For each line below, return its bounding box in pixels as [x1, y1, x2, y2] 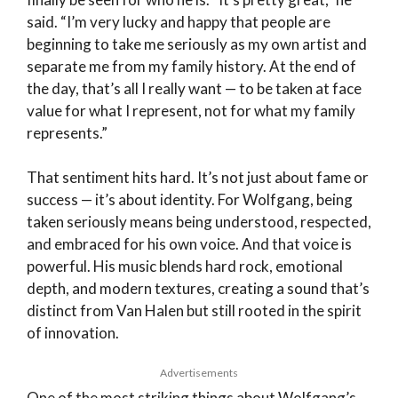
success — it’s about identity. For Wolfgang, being [27, 190, 353, 210]
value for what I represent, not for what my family [27, 100, 355, 120]
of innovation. [27, 323, 119, 343]
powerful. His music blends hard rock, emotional [27, 257, 343, 276]
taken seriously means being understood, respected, [27, 212, 371, 232]
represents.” [27, 123, 107, 142]
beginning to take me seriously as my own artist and [27, 34, 367, 53]
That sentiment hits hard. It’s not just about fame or [27, 168, 369, 187]
